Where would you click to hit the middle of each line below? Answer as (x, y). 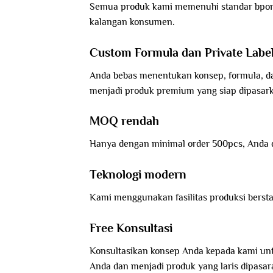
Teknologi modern (138, 175)
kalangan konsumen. (132, 22)
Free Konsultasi (131, 228)
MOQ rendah (124, 121)
